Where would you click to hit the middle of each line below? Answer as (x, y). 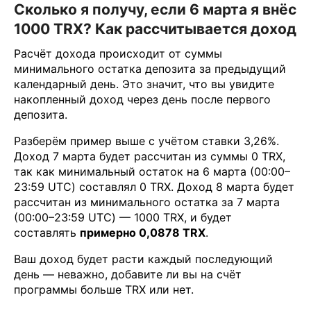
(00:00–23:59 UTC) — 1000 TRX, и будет (123, 217)
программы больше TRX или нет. (104, 289)
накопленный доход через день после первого (142, 99)
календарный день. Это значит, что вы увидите (144, 84)
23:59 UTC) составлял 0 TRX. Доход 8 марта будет (154, 186)
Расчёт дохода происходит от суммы (118, 53)
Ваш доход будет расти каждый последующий (143, 259)
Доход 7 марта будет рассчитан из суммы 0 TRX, (150, 156)
